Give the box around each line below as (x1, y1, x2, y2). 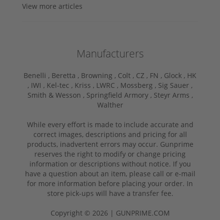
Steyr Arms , (153, 90, 193, 100)
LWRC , (96, 80, 120, 90)
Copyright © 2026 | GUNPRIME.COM (50, 208, 170, 218)
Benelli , (24, 70, 52, 80)
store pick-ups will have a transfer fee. (47, 188, 173, 198)
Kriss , (75, 80, 96, 90)
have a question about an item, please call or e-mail (25, 168, 195, 178)
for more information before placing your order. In (27, 178, 193, 188)
